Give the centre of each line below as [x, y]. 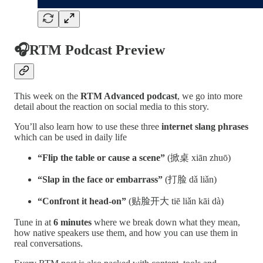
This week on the [47, 96]
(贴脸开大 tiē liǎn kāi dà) [175, 201]
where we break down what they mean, [166, 222]
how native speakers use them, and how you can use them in [126, 232]
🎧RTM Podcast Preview [90, 50]
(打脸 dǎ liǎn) [190, 179]
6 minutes [73, 222]
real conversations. [48, 243]
